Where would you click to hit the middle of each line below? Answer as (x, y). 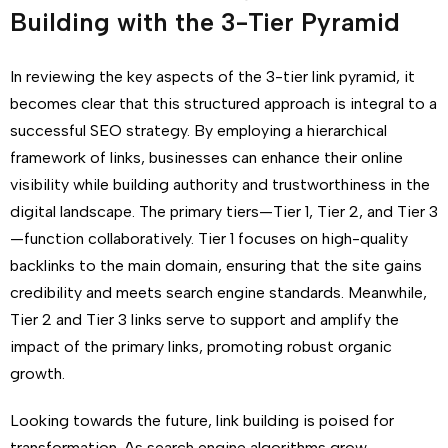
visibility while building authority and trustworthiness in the (220, 184)
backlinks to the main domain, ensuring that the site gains (216, 265)
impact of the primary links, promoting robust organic (201, 346)
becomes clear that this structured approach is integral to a (223, 103)
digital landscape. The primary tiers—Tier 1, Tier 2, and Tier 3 (224, 211)
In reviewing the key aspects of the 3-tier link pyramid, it (212, 76)
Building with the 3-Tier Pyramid (205, 22)
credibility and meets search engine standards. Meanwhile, (218, 292)
